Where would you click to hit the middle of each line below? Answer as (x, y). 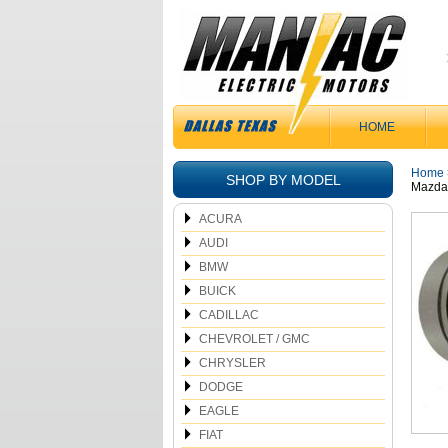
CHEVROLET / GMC (254, 339)
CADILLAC (229, 315)
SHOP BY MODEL (283, 180)
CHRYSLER (232, 363)
